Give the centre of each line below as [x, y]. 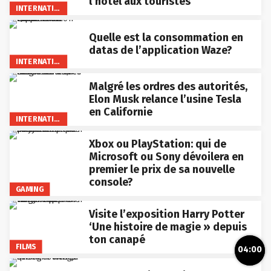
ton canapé [117, 239]
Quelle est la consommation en [166, 37]
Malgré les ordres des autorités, [168, 86]
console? [111, 181]
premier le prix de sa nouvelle [162, 168]
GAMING [30, 188]
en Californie [120, 111]
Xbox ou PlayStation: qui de [157, 143]
